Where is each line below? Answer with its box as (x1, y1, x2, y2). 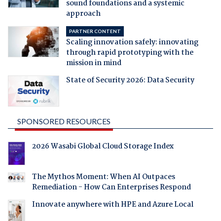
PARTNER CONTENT (69, 28, 121, 34)
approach (66, 7, 101, 20)
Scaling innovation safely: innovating (66, 36, 198, 48)
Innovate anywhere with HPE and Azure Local (32, 199, 193, 211)
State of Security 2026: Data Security (66, 74, 194, 86)
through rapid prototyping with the (66, 46, 193, 59)
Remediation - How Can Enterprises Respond (32, 182, 191, 194)
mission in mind (66, 57, 121, 69)
